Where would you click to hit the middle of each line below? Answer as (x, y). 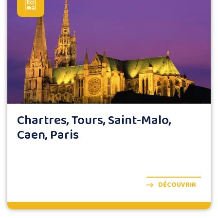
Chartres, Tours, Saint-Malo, (94, 120)
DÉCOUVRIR (177, 185)
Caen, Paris (48, 135)
